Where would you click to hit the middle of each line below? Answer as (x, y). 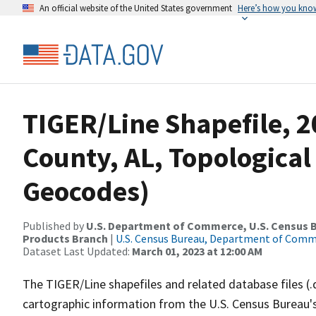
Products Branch (65, 238)
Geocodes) (86, 191)
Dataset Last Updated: (77, 251)
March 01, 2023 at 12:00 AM (197, 251)
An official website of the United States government (136, 8)
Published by (54, 226)
